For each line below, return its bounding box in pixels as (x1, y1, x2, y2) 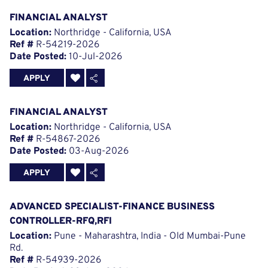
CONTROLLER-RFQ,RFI (10, 215, 112, 228)
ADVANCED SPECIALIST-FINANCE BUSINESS (10, 201, 215, 214)
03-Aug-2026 (66, 145, 129, 158)
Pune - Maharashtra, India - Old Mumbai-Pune (51, 230, 246, 243)
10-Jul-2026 (66, 51, 122, 63)
